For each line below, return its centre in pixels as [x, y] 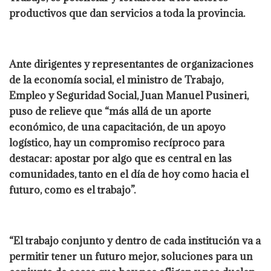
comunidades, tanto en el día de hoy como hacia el [129, 174]
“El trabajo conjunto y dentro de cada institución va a [135, 240]
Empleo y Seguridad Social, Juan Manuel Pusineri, [129, 95]
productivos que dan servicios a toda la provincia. [127, 13]
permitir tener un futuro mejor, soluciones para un [131, 256]
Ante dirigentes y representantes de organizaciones [131, 64]
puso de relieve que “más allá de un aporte [110, 111]
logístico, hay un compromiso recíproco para [117, 142]
